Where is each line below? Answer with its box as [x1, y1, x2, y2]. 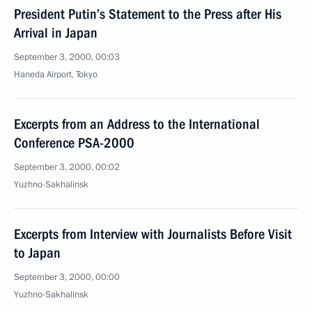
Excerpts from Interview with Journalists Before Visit [14, 226, 292, 242]
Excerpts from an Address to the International [14, 116, 260, 132]
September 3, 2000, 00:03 [14, 51, 120, 63]
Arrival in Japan [14, 24, 97, 41]
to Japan [14, 244, 61, 261]
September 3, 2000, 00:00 [14, 271, 120, 283]
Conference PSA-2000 [14, 134, 134, 151]
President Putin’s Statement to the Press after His [14, 6, 281, 22]
